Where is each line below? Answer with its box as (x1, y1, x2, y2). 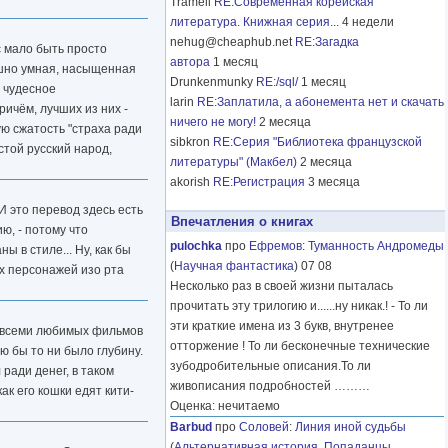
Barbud (170, 420, 212, 435)
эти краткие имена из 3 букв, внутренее (170, 319, 394, 334)
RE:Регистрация (213, 175, 305, 190)
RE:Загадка (295, 35, 359, 50)
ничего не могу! (170, 115, 256, 130)
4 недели (342, 15, 394, 30)
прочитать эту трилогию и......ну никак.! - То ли (170, 299, 428, 314)
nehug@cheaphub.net (170, 35, 295, 50)
